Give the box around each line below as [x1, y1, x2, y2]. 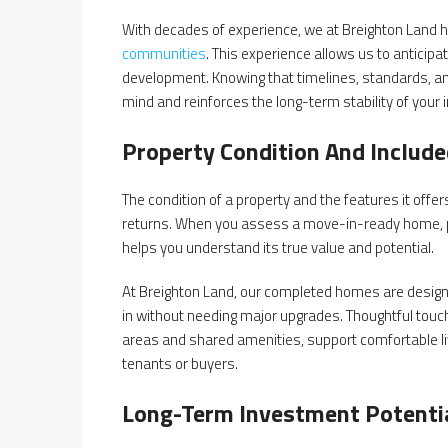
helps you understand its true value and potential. [122, 235, 434, 259]
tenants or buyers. [122, 351, 238, 375]
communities [122, 41, 206, 65]
